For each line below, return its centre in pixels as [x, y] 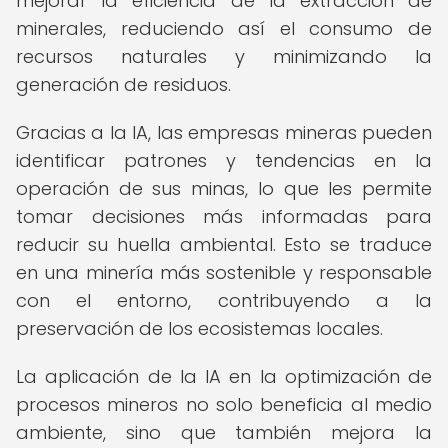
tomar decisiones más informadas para [224, 216]
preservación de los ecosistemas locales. [199, 328]
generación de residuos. [123, 84]
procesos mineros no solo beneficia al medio [224, 404]
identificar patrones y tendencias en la [224, 160]
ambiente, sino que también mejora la [224, 432]
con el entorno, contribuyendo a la [224, 300]
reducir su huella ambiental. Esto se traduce [224, 244]
